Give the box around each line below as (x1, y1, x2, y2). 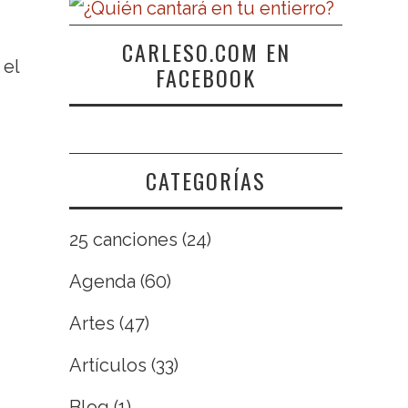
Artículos (69, 354, 147, 377)
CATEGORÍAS (146, 164, 266, 198)
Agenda (69, 270, 136, 293)
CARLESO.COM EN (121, 36, 291, 69)
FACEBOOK (156, 61, 256, 95)
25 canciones (69, 229, 178, 251)
